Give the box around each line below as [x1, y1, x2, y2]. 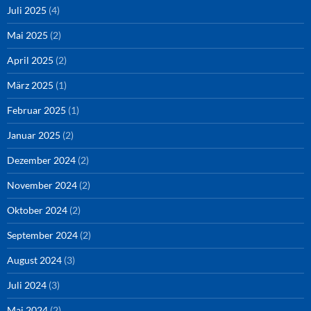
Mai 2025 [7, 29, 48, 41]
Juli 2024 [7, 279, 47, 291]
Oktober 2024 [7, 204, 67, 216]
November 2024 [7, 179, 77, 191]
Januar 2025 [7, 129, 60, 141]
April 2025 [7, 54, 53, 66]
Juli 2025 [7, 4, 47, 16]
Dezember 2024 [7, 154, 76, 166]
